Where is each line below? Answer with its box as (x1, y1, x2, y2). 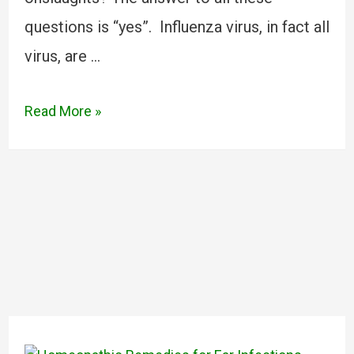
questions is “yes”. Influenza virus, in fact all (24, 17, 330, 36)
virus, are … (24, 47, 100, 66)
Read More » (24, 103, 101, 119)
